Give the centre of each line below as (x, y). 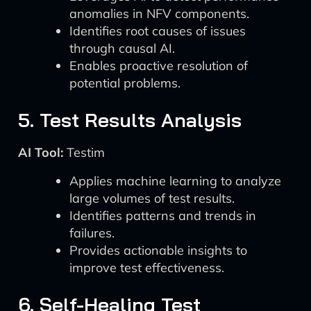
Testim (84, 152)
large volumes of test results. (152, 198)
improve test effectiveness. (147, 268)
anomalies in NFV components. (159, 14)
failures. (92, 233)
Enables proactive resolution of (159, 66)
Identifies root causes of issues (158, 31)
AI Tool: (41, 152)
